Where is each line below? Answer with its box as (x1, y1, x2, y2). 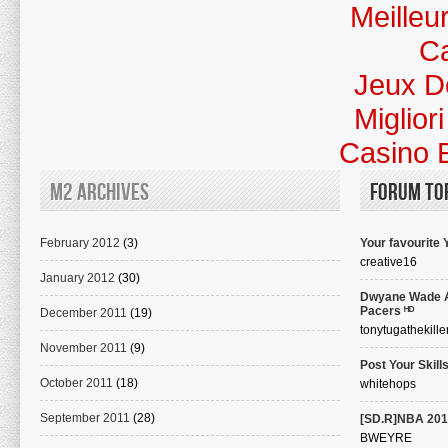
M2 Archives (50, 178, 149, 207)
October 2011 (40, 376, 113, 390)
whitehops (360, 377, 416, 391)
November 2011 (40, 341, 127, 355)
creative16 (360, 255, 417, 269)
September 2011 (40, 411, 130, 425)
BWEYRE (360, 431, 412, 445)
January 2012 (40, 271, 115, 285)
